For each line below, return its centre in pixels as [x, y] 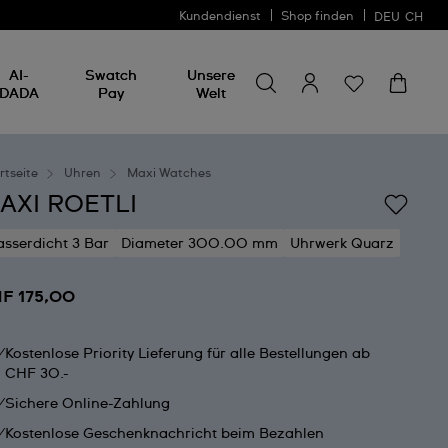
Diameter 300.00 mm [200, 244]
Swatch [110, 76]
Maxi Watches [169, 174]
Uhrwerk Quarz [342, 244]
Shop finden [317, 17]
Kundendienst [220, 17]
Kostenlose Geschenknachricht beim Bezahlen [165, 434]
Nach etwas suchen [323, 35]
